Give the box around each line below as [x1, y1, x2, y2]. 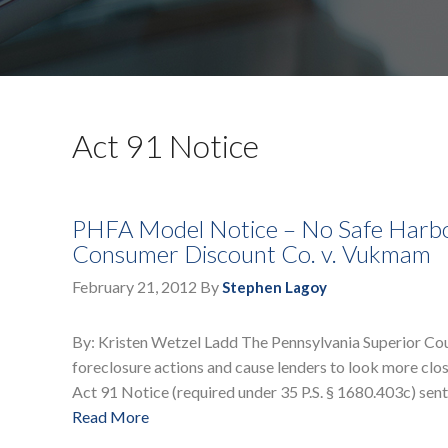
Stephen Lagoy [222, 278, 327, 297]
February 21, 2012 [72, 277, 197, 297]
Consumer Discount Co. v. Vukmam [72, 239, 431, 269]
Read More [72, 407, 149, 427]
